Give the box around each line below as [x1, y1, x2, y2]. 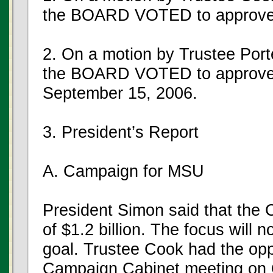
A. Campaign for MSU [43, 161, 204, 180]
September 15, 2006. [43, 83, 197, 102]
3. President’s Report [43, 122, 199, 141]
